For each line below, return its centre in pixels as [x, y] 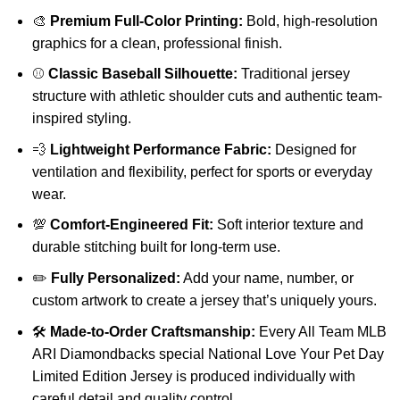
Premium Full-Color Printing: [146, 21]
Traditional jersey [293, 74]
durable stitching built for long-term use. [156, 247]
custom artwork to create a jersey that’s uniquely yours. [204, 301]
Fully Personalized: [115, 279]
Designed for [313, 149]
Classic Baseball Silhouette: [142, 74]
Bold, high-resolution [310, 21]
